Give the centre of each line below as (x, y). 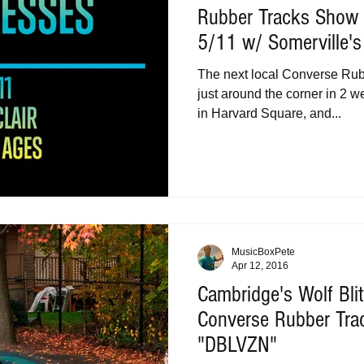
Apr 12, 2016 (260, 265)
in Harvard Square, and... (269, 113)
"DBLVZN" (237, 345)
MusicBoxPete (263, 252)
